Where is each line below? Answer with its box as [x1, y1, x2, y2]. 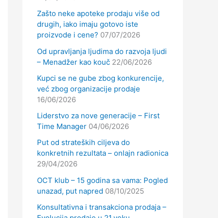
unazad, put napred [37, 186, 103, 196]
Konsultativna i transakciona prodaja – [37, 202, 166, 212]
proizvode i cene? [37, 30, 98, 40]
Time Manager [37, 122, 87, 131]
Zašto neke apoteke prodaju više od [37, 9, 160, 18]
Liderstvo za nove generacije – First [37, 111, 160, 121]
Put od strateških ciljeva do [37, 138, 130, 147]
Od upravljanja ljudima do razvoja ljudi [37, 46, 167, 56]
